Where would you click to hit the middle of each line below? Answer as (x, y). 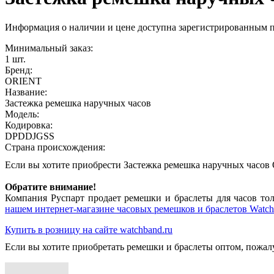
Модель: (22, 114)
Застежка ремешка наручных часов (78, 103)
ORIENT (23, 81)
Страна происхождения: (55, 147)
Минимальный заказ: (49, 48)
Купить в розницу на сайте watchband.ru (89, 230)
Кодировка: (29, 125)
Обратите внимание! (50, 187)
